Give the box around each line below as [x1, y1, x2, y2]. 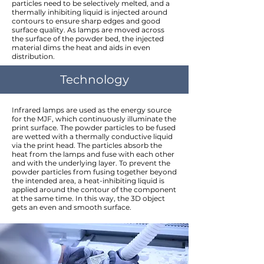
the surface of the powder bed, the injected [12, 34, 164, 43]
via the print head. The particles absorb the [12, 141, 162, 150]
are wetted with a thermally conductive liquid [12, 132, 173, 141]
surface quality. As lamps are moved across [12, 25, 164, 34]
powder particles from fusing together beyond [12, 167, 177, 176]
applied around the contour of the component [12, 185, 176, 194]
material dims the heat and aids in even [12, 43, 150, 52]
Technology [60, 72, 129, 87]
